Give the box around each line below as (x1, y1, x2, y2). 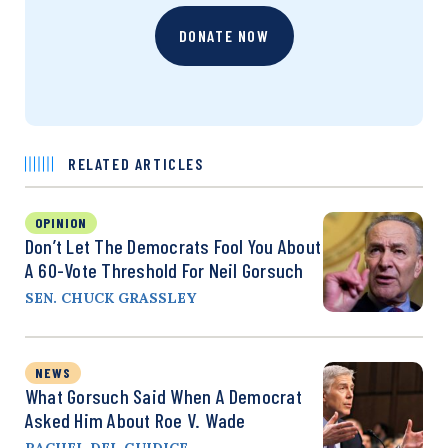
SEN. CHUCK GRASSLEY (25, 288, 196, 307)
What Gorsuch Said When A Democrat (25, 383, 302, 408)
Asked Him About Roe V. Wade (25, 407, 246, 432)
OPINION (35, 213, 87, 231)
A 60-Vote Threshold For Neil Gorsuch (25, 257, 304, 282)
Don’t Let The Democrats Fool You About (25, 233, 322, 258)
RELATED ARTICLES (68, 153, 204, 173)
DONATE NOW (178, 25, 270, 45)
